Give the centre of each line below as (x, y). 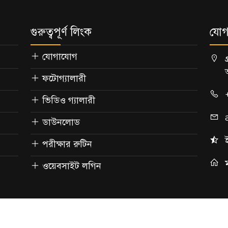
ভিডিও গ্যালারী (68, 100)
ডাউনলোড (61, 122)
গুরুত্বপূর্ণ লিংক (61, 32)
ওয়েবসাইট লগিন (72, 166)
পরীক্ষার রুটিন (67, 144)
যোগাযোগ (60, 56)
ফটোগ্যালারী (64, 78)
